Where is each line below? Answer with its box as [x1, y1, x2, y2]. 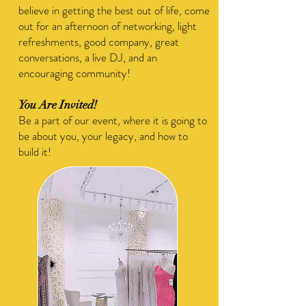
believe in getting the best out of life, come [18, 2, 210, 18]
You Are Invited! [18, 98, 97, 112]
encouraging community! [18, 65, 130, 81]
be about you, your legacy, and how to [18, 128, 188, 144]
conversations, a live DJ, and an [18, 49, 157, 66]
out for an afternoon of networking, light [18, 18, 197, 34]
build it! [18, 143, 51, 160]
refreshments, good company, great [18, 33, 179, 50]
